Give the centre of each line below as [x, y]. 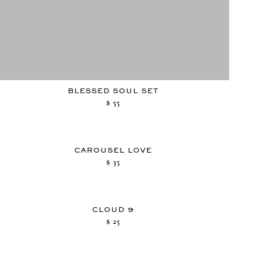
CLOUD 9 [113, 209]
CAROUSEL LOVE [113, 150]
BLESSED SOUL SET [113, 91]
